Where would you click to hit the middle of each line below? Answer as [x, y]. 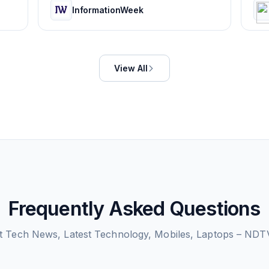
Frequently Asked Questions [134, 209]
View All [131, 68]
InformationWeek [107, 10]
